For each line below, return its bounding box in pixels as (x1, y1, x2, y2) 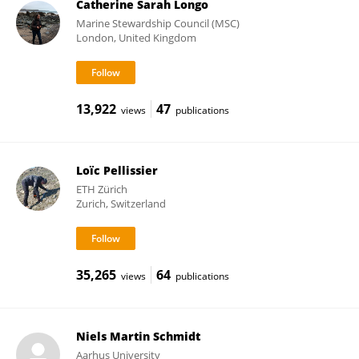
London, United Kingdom (75, 30, 196, 45)
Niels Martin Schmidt (75, 329, 200, 344)
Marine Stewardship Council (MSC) (75, 16, 240, 30)
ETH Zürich (75, 182, 127, 196)
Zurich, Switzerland (75, 196, 166, 211)
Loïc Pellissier (75, 163, 158, 178)
